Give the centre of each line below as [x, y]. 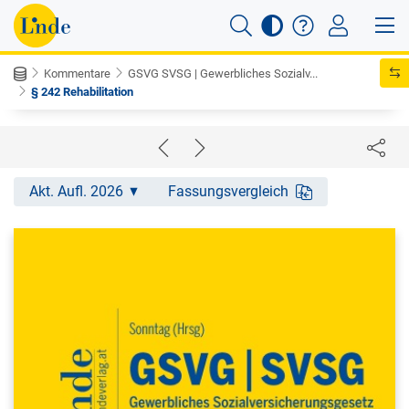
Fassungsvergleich [228, 191]
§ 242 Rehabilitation [82, 92]
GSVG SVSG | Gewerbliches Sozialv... [223, 73]
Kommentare [77, 73]
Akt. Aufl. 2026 [76, 191]
